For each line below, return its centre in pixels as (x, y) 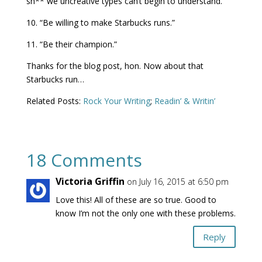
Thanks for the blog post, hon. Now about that (115, 66)
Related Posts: (54, 101)
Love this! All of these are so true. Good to (136, 200)
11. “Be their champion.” (71, 44)
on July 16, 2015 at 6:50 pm (177, 182)
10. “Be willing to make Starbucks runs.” (100, 23)
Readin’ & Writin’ (185, 101)
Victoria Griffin (90, 181)
